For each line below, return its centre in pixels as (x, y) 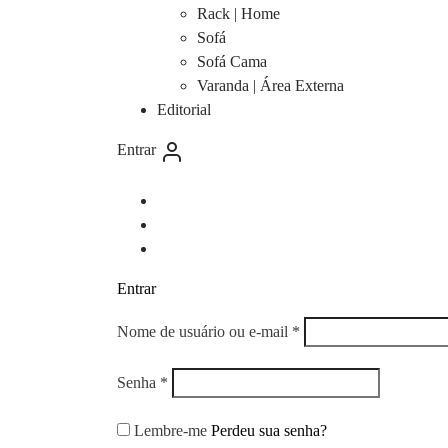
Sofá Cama (232, 62)
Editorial (184, 110)
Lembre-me (170, 430)
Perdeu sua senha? (269, 430)
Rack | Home (238, 14)
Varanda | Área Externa (270, 86)
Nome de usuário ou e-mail (204, 331)
